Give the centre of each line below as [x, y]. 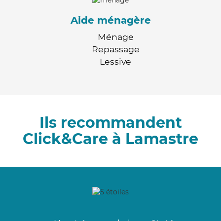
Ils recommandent [110, 122]
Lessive [115, 61]
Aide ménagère [110, 20]
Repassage [115, 49]
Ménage [115, 37]
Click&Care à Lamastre [110, 139]
